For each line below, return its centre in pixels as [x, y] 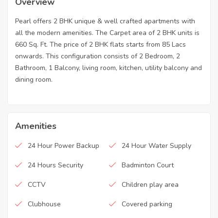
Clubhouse [44, 204]
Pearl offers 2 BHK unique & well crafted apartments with [105, 21]
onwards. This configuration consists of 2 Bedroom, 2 [98, 56]
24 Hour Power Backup [64, 146]
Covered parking [147, 204]
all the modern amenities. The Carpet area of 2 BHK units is [107, 33]
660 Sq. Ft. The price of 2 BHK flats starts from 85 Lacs [100, 45]
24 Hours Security [55, 165]
